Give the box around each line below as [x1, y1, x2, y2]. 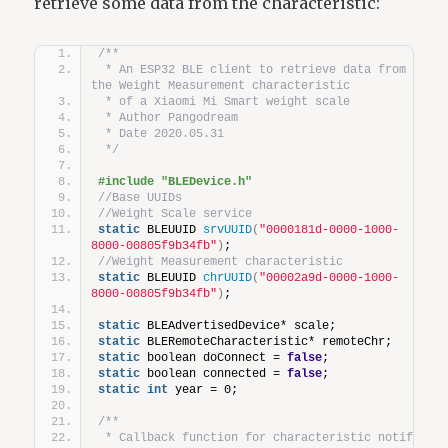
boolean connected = [140, 366, 288, 381]
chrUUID [203, 270, 253, 285]
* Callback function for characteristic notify [98, 430, 421, 445]
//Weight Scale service [98, 206, 253, 221]
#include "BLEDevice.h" [98, 174, 253, 189]
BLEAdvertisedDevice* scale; [140, 318, 337, 333]
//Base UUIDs [98, 190, 183, 205]
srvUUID [203, 222, 253, 237]
